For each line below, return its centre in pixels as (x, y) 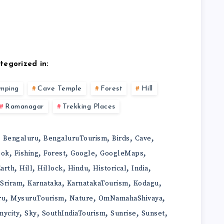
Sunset (153, 213)
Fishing (26, 153)
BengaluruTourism (75, 138)
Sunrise (123, 213)
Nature (81, 198)
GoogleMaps (122, 153)
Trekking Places (89, 106)
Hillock (50, 168)
